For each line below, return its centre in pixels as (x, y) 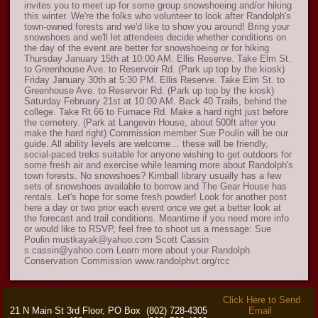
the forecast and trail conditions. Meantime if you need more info (157, 219)
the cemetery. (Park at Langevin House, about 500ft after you (150, 123)
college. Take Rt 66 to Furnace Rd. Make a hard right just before (157, 112)
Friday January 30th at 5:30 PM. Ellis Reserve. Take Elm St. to (155, 80)
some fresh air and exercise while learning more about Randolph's (159, 165)
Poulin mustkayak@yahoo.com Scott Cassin (117, 240)
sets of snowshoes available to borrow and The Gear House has (156, 187)
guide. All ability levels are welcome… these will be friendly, (147, 144)
